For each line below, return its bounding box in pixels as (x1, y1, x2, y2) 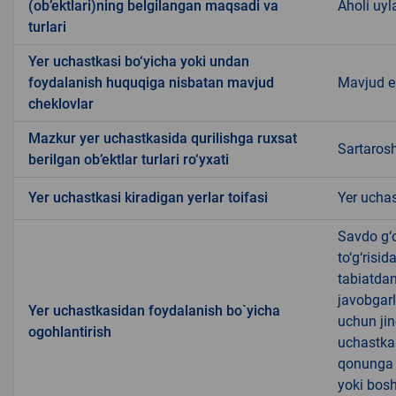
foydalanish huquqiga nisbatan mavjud (28, 74, 274, 92)
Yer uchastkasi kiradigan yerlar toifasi (28, 189, 268, 207)
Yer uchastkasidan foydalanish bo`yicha (28, 302, 280, 320)
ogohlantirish (28, 324, 111, 341)
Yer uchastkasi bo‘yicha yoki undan (28, 53, 249, 71)
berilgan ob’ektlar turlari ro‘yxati (28, 151, 229, 169)
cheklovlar (28, 95, 94, 113)
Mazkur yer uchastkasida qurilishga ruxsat (28, 130, 297, 148)
